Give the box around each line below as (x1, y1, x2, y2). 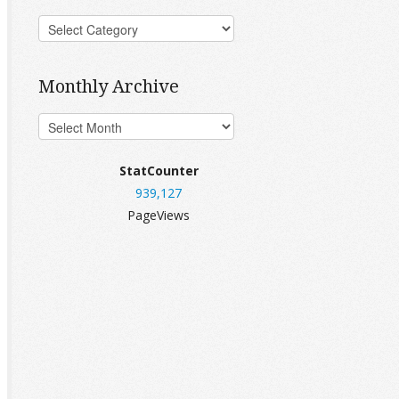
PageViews (127, 207, 190, 224)
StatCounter (118, 162, 199, 179)
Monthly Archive (38, 74, 179, 98)
